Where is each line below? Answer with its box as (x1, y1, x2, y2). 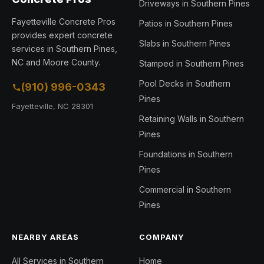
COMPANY (139, 232, 185, 242)
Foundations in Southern (139, 149, 233, 160)
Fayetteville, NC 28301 (12, 101, 93, 111)
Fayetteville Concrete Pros (12, 16, 115, 27)
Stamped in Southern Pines (139, 58, 244, 69)
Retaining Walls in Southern (139, 114, 244, 124)
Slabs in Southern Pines (139, 38, 230, 49)
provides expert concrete (12, 30, 113, 41)
